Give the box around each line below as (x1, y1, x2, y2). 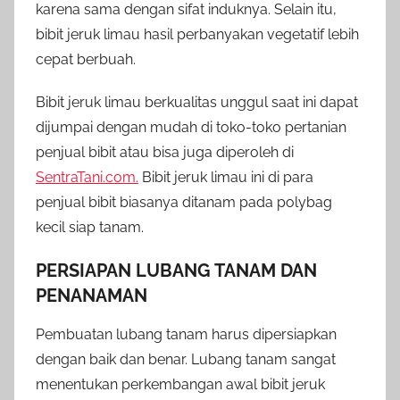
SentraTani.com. (36, 169, 138, 187)
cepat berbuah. (36, 51, 136, 69)
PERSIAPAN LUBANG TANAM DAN (36, 260, 317, 282)
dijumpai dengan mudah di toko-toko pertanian (36, 119, 346, 137)
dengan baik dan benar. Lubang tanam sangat (36, 351, 336, 369)
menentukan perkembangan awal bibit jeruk (36, 376, 325, 394)
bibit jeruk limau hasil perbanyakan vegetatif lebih (36, 26, 359, 44)
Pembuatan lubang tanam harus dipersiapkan (36, 326, 337, 344)
